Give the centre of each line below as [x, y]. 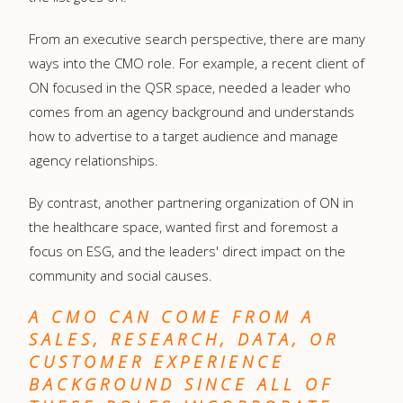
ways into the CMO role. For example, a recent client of [197, 63]
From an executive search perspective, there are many [197, 38]
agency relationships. [94, 160]
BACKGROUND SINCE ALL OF [181, 384]
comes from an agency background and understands [192, 111]
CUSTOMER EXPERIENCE [157, 361]
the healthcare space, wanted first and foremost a [184, 226]
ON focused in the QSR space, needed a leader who [190, 87]
